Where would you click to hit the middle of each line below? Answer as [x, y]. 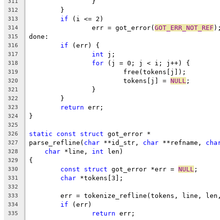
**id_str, [121, 142]
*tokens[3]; [100, 178]
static [41, 134]
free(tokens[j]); [155, 72]
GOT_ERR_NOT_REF [184, 27]
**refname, [182, 142]
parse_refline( [56, 142]
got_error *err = [143, 169]
